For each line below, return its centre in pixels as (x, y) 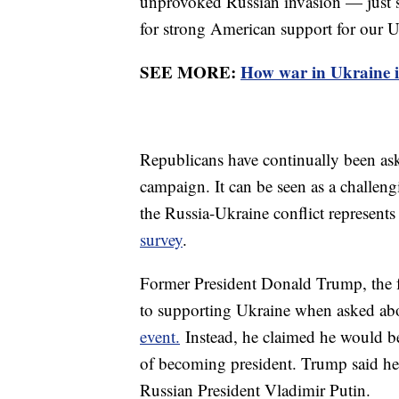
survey (161, 240)
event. (160, 337)
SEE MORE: (190, 72)
